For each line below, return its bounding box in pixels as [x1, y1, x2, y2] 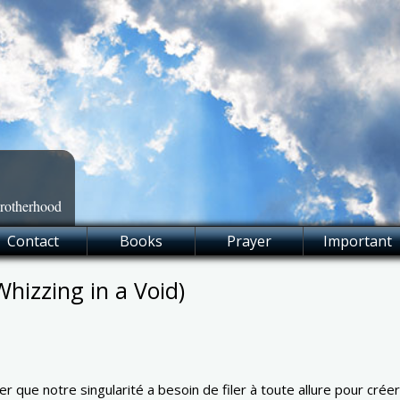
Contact [7, 230, 59, 251]
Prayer [227, 230, 271, 251]
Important [322, 230, 392, 251]
